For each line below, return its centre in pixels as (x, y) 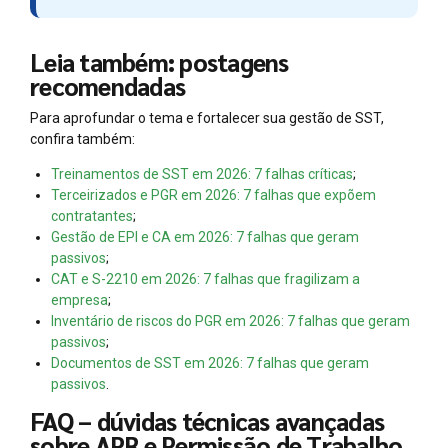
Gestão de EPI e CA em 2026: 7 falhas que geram (205, 236)
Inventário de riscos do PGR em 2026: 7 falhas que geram (230, 320)
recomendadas (108, 85)
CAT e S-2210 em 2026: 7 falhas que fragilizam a (205, 278)
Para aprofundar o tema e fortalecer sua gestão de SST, (207, 117)
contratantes (92, 215)
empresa (79, 299)
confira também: (82, 138)
